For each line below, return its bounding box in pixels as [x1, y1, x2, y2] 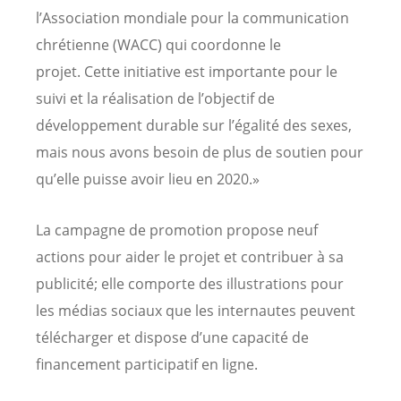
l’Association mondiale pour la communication [36, 7, 349, 28]
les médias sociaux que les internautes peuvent [36, 300, 355, 320]
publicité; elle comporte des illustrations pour [36, 273, 344, 294]
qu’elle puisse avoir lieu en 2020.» [36, 168, 260, 189]
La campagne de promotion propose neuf [36, 219, 318, 240]
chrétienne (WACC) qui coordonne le [36, 34, 281, 55]
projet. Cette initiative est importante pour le [36, 61, 337, 81]
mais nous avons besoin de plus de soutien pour [36, 141, 363, 162]
